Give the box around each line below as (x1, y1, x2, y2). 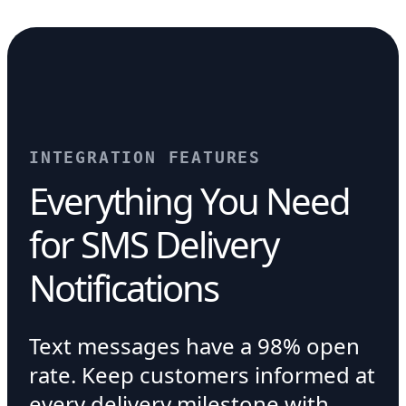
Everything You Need (29, 176, 350, 226)
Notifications (29, 263, 218, 313)
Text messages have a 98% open (29, 331, 360, 361)
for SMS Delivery (29, 219, 278, 269)
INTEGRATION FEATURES (29, 148, 261, 167)
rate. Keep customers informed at (29, 360, 375, 390)
